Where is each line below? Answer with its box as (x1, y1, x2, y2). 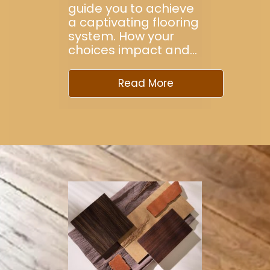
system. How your (68, 28, 174, 45)
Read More (118, 76, 174, 90)
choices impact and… (68, 42, 197, 58)
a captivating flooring (68, 14, 199, 31)
